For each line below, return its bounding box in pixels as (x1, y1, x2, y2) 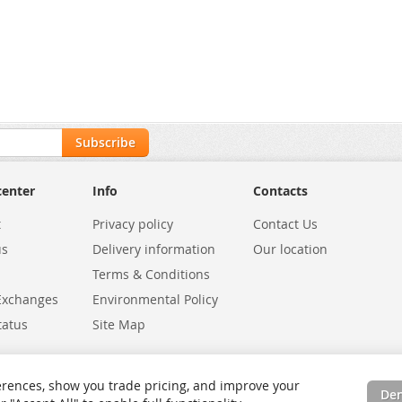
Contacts (252, 182, 308, 199)
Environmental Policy (92, 291, 218, 308)
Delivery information (92, 240, 215, 258)
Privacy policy (92, 215, 173, 232)
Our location (252, 240, 328, 258)
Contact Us (252, 215, 318, 232)
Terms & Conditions (92, 266, 210, 283)
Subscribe (75, 134, 135, 151)
